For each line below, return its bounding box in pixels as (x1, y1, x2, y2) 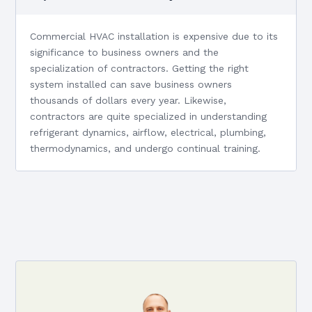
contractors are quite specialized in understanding (30, 110, 267, 122)
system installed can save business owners (30, 78, 233, 90)
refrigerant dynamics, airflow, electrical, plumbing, (30, 126, 267, 138)
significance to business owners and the (30, 46, 219, 58)
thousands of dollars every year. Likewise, (30, 94, 227, 106)
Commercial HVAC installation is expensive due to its (30, 30, 279, 42)
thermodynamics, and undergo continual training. (30, 142, 261, 154)
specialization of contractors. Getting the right (30, 62, 249, 74)
